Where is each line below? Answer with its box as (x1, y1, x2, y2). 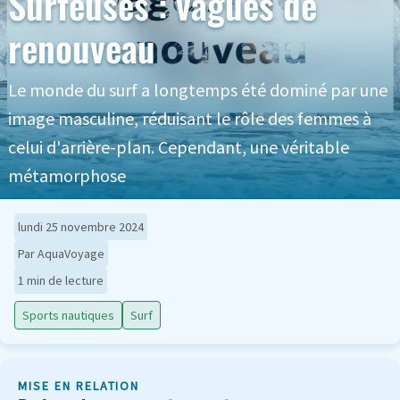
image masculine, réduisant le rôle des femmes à (7, 107, 371, 130)
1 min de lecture (18, 272, 104, 288)
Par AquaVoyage (18, 246, 104, 262)
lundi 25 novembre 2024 (18, 219, 144, 235)
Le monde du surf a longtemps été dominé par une (7, 79, 387, 102)
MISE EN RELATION (18, 378, 140, 394)
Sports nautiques (22, 307, 114, 323)
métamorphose (7, 164, 126, 187)
